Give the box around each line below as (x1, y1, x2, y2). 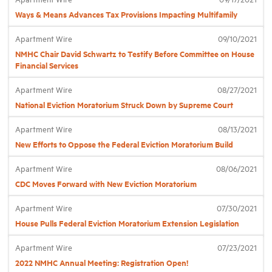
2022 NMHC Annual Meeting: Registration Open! (15, 256, 188, 269)
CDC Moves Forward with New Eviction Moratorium (15, 177, 197, 190)
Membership (87, 61, 144, 76)
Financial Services (15, 59, 78, 72)
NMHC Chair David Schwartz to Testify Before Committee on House (15, 47, 254, 60)
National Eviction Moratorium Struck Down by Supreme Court (15, 98, 233, 111)
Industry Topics (87, 25, 159, 41)
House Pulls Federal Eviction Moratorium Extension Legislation (15, 217, 239, 229)
